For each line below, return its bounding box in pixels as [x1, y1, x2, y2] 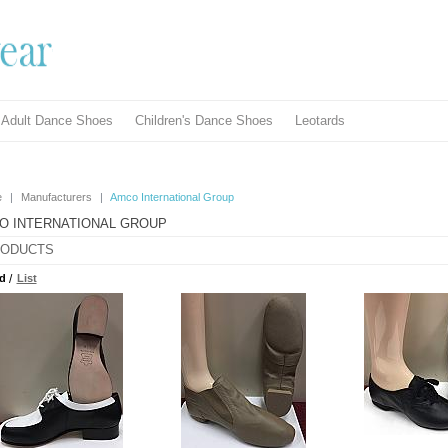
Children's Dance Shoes [135, 113, 273, 128]
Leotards [295, 113, 345, 128]
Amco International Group [110, 191, 234, 203]
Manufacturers [21, 191, 92, 203]
